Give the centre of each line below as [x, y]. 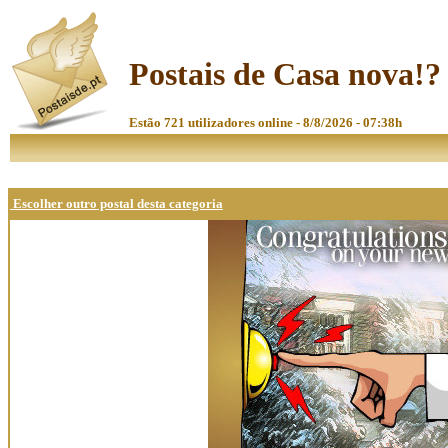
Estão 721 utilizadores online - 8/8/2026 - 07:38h [265, 122]
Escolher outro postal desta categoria [116, 203]
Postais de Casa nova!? [285, 74]
